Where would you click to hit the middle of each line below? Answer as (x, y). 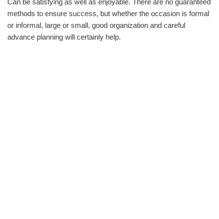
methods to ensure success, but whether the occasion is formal (108, 13)
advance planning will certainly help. (64, 37)
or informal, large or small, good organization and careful (96, 25)
